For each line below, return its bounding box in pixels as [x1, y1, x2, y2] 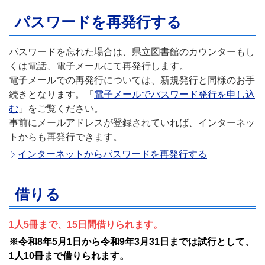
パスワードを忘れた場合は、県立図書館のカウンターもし [9, 47, 255, 57]
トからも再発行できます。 [9, 132, 122, 143]
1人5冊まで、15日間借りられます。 [9, 219, 163, 230]
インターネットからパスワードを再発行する [18, 149, 207, 160]
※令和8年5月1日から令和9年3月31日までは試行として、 [9, 236, 254, 247]
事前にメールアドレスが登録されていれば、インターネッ [9, 118, 255, 128]
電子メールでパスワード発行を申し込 [94, 89, 255, 100]
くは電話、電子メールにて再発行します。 [9, 61, 189, 72]
